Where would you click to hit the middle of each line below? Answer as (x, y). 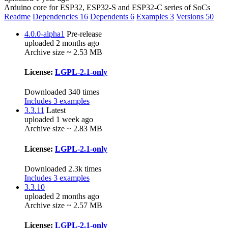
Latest (56, 110)
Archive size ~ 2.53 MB (63, 52)
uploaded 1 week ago (59, 120)
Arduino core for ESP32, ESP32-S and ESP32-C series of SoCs (107, 7)
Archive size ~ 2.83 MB (63, 129)
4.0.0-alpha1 (45, 34)
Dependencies (56, 16)
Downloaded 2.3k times (63, 168)
